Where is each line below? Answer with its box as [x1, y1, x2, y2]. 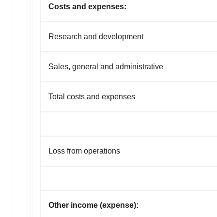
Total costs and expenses [48, 92, 135, 101]
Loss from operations [48, 146, 120, 155]
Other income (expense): [48, 201, 139, 209]
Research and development [48, 32, 143, 41]
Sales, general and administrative [48, 62, 163, 71]
